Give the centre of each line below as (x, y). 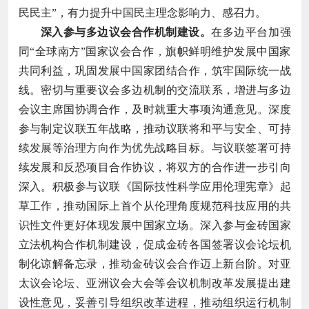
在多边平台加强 (251, 32)
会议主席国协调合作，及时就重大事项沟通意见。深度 (154, 109)
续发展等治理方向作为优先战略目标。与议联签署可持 (154, 148)
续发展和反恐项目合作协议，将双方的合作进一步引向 (154, 167)
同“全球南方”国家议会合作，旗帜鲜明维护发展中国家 (154, 51)
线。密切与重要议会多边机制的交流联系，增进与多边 (154, 90)
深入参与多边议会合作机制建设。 (126, 32)
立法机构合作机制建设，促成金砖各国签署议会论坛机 (154, 244)
